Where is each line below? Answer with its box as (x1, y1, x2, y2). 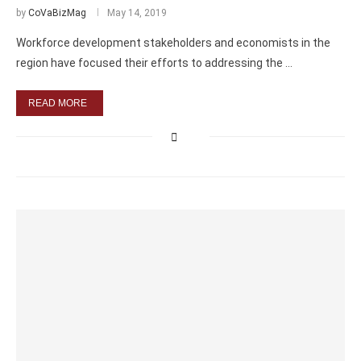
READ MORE (28, 98, 87, 109)
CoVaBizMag (28, 7, 86, 19)
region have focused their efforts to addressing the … (16, 56, 293, 69)
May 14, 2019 (107, 7, 167, 19)
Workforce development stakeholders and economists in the (16, 36, 330, 49)
